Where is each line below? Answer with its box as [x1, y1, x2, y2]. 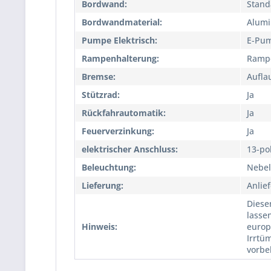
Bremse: [82, 71, 116, 82]
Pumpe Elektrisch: [82, 34, 157, 46]
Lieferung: [82, 180, 123, 191]
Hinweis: [82, 221, 117, 232]
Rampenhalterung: [82, 53, 159, 64]
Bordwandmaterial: [82, 16, 162, 28]
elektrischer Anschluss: [82, 143, 178, 155]
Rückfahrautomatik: [82, 107, 166, 119]
